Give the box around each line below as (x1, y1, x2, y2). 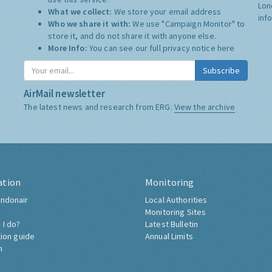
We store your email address (114, 6, 222, 18)
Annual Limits (145, 231, 193, 242)
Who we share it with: (48, 18, 133, 30)
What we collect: (48, 6, 114, 18)
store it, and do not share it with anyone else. (48, 30, 216, 42)
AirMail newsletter (24, 87, 105, 101)
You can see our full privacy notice (89, 42, 217, 54)
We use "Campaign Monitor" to (132, 18, 245, 30)
